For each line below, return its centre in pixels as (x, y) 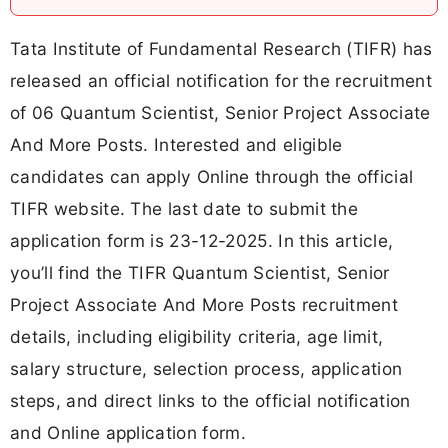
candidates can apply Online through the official (212, 176)
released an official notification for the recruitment (221, 80)
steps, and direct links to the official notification (210, 400)
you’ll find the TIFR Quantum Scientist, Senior (200, 272)
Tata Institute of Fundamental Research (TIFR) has (221, 48)
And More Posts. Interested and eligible (176, 144)
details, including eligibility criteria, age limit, (197, 336)
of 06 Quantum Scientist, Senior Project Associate (220, 112)
